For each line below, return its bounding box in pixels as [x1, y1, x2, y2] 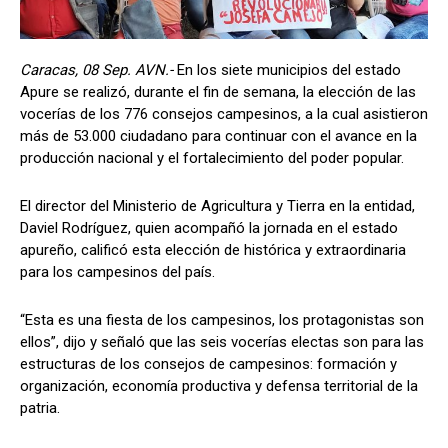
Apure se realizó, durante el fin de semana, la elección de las [20, 82, 416, 101]
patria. [20, 398, 60, 417]
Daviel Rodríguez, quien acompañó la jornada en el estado [20, 218, 398, 237]
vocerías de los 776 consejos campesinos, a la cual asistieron [20, 104, 428, 123]
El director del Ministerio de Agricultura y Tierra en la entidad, [20, 196, 415, 215]
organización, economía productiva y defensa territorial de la [20, 376, 418, 395]
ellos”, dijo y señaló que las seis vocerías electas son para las [20, 332, 424, 351]
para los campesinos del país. [20, 262, 215, 281]
